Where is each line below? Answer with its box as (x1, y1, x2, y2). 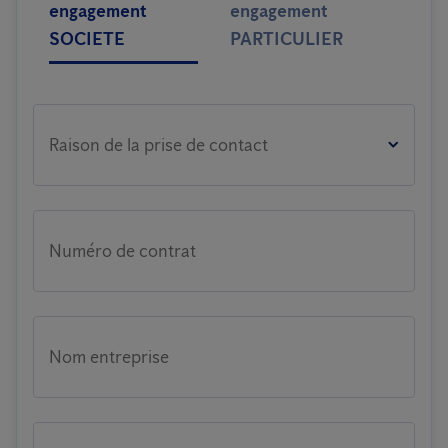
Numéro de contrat (49, 240, 196, 262)
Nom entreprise (49, 346, 169, 368)
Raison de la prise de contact (49, 134, 268, 156)
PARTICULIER (230, 28, 344, 50)
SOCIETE (49, 28, 125, 50)
